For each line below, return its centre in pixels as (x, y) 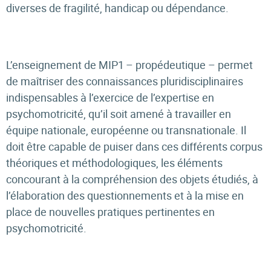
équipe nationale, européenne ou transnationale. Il (126, 130)
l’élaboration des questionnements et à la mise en (125, 195)
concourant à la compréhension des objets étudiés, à (132, 179)
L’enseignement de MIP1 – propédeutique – (111, 65)
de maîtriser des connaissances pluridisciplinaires (125, 81)
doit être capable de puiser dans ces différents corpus (134, 146)
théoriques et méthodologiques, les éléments (114, 163)
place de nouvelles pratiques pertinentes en (110, 212)
